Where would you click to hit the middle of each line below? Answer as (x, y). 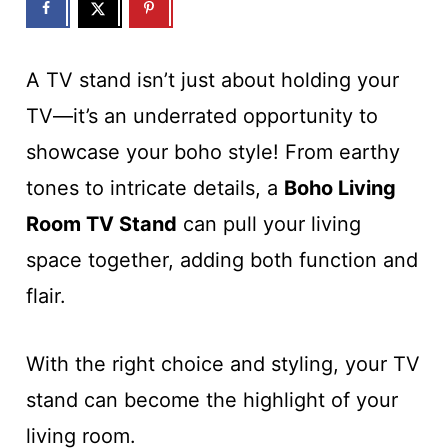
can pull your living (268, 224)
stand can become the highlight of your (211, 400)
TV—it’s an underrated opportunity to (201, 116)
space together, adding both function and (221, 260)
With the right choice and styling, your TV (222, 364)
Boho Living (339, 188)
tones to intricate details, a (154, 188)
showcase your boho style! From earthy (212, 152)
